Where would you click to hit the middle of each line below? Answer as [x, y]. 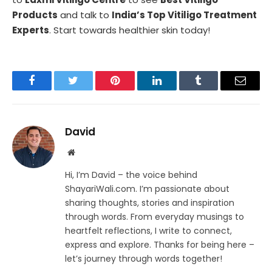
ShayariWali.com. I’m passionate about [147, 189]
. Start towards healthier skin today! [130, 30]
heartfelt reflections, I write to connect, [148, 231]
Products [35, 15]
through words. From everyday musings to [155, 217]
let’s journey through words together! [144, 259]
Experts [31, 30]
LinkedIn [176, 90]
